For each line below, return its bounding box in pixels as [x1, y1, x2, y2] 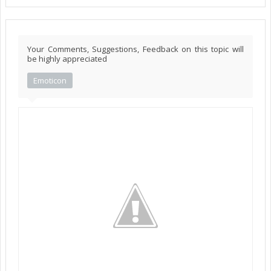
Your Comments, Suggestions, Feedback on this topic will [27, 43, 244, 54]
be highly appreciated [27, 53, 107, 64]
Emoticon [33, 74, 67, 86]
